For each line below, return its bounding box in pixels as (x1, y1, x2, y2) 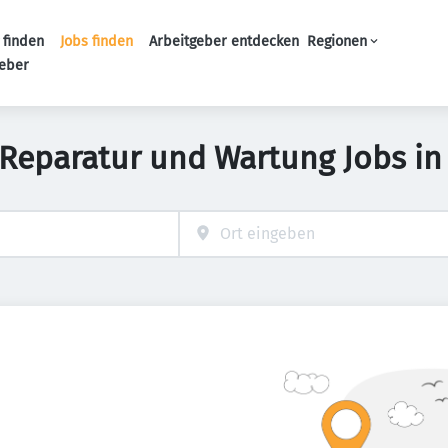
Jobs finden (59, 33, 133, 50)
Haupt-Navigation (199, 53, 329, 73)
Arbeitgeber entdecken (148, 33, 299, 50)
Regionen (306, 33, 367, 50)
